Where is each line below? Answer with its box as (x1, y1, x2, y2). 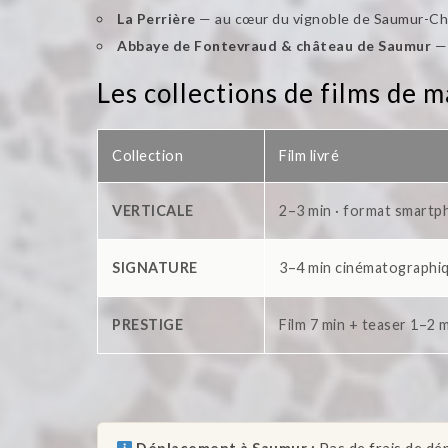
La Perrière (117, 10, 196, 28)
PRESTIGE (112, 316, 183, 334)
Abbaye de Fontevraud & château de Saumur (117, 37, 431, 55)
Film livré (279, 147, 339, 165)
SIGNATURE (112, 259, 198, 277)
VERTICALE (112, 202, 194, 220)
